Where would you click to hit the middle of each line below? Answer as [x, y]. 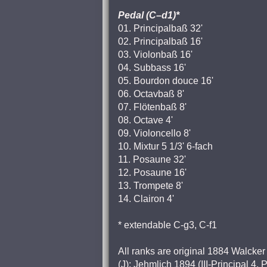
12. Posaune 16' [152, 173]
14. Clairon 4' [146, 199]
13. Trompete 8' [150, 186]
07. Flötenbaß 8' [152, 107]
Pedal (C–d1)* [149, 15]
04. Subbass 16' [152, 68]
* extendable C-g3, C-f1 [167, 225]
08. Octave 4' [145, 120]
